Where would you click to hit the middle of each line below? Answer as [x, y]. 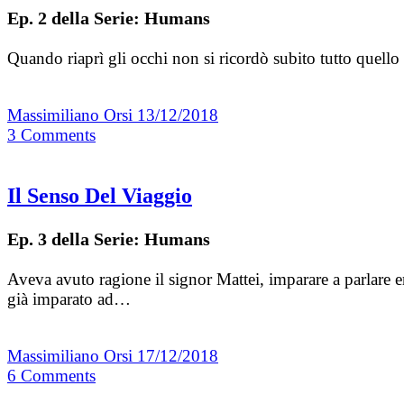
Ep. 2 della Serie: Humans [109, 18]
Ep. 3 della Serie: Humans [109, 239]
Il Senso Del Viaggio [100, 196]
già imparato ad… [69, 299]
